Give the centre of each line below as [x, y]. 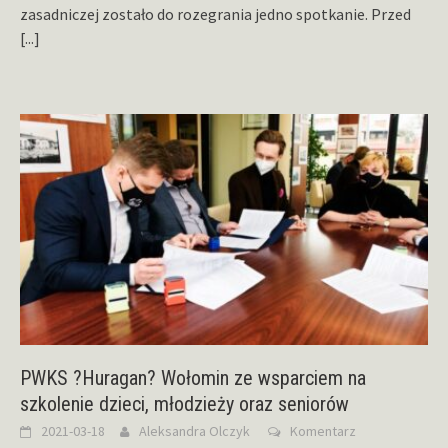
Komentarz [323, 431]
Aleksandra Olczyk [194, 431]
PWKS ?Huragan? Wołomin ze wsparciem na [193, 378]
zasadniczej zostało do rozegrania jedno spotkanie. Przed [215, 13]
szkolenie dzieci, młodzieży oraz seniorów [184, 404]
